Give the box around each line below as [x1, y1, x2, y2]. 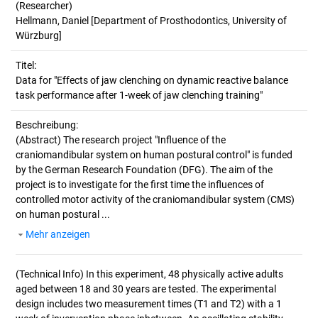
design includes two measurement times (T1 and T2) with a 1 [16, 298, 282, 309]
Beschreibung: [16, 119, 78, 131]
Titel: [16, 60, 36, 71]
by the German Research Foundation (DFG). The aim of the [16, 164, 273, 175]
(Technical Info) [16, 268, 86, 280]
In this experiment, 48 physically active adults [86, 268, 283, 280]
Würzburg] [16, 30, 62, 41]
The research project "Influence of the [63, 134, 226, 146]
